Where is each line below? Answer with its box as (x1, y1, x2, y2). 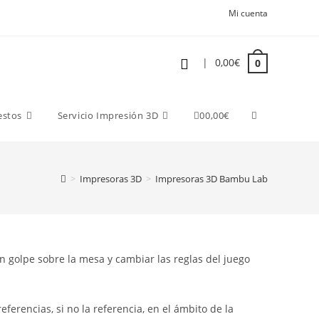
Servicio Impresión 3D (57, 109, 159, 122)
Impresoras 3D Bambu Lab (155, 172, 268, 185)
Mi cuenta (229, 7, 268, 19)
